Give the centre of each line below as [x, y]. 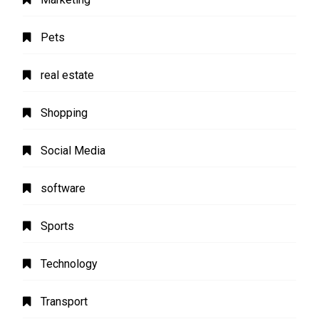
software [63, 189]
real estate [68, 75]
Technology [69, 264]
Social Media [73, 151]
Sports [58, 226]
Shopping [64, 113]
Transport [64, 302]
